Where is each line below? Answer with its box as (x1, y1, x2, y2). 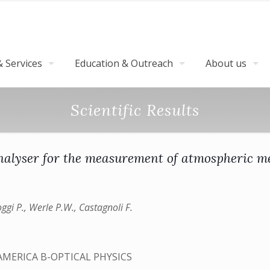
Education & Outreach (75, 57, 173, 70)
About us (206, 57, 246, 70)
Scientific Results (71, 100, 199, 120)
